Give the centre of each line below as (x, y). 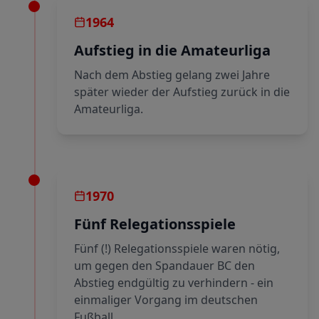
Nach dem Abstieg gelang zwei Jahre (172, 75)
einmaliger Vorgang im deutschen (166, 300)
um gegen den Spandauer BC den (164, 266)
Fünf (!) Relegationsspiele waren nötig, (177, 249)
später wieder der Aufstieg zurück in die (182, 92)
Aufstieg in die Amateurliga (172, 50)
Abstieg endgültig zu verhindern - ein (174, 283)
